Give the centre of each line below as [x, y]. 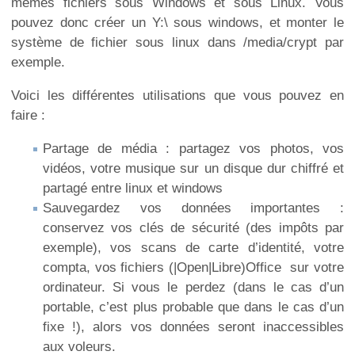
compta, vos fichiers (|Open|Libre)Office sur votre [193, 267]
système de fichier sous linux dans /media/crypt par [177, 43]
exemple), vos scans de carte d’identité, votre [193, 247]
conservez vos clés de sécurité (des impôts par [193, 227]
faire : [28, 115]
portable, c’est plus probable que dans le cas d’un [193, 307]
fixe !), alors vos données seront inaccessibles [193, 326]
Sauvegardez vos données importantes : [193, 208]
